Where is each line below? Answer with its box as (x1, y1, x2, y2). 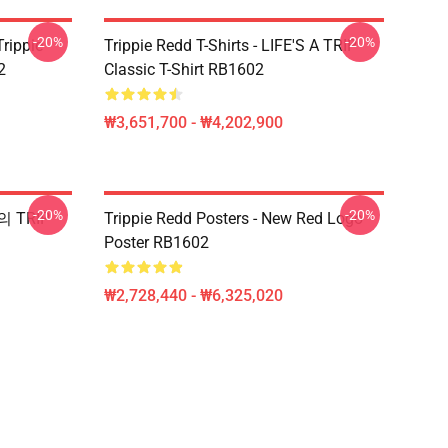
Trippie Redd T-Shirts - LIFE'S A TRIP (104, 36, 357, 55)
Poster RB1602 (104, 233, 209, 252)
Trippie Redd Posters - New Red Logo (104, 209, 363, 228)
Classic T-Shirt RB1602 (104, 60, 264, 79)
